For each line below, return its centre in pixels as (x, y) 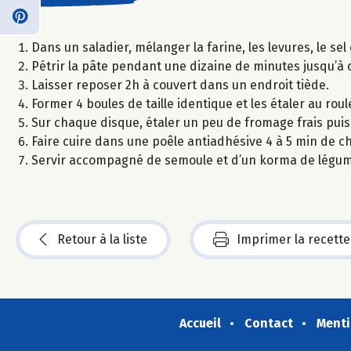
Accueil (200, 323)
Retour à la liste (102, 239)
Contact (268, 323)
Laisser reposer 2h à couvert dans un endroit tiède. (180, 85)
